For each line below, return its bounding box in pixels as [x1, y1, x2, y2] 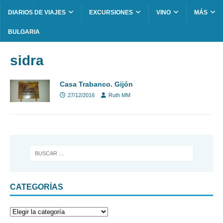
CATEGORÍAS [10, 182, 63, 191]
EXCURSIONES [89, 9, 133, 16]
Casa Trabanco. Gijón [60, 80, 133, 89]
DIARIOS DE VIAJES [8, 9, 66, 16]
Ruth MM [109, 92, 130, 99]
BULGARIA [8, 28, 40, 36]
